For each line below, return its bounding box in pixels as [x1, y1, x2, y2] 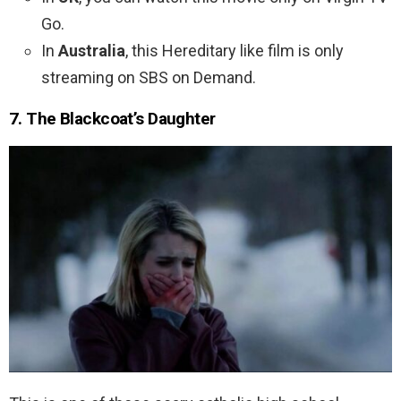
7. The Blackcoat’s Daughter [9, 107, 216, 129]
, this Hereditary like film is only [125, 40, 344, 60]
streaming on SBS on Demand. [41, 67, 256, 87]
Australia [58, 40, 125, 60]
